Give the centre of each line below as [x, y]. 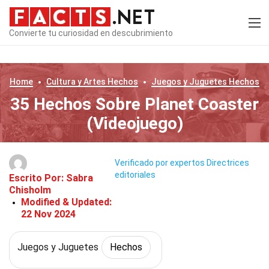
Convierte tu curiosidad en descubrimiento [91, 33]
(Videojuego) [134, 123]
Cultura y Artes [76, 82]
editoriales [135, 175]
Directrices [228, 163]
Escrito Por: [38, 178]
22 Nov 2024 [48, 214]
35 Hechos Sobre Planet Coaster [134, 104]
